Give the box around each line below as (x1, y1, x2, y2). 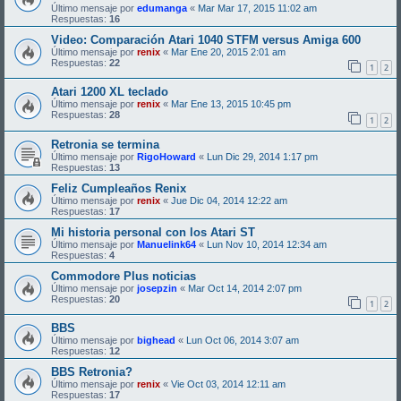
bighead (137, 335, 175, 346)
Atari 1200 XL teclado (51, 85, 168, 99)
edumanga (137, 2, 187, 13)
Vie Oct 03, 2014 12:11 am (171, 379, 286, 390)
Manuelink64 (137, 238, 196, 250)
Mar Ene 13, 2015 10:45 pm (171, 98, 291, 110)
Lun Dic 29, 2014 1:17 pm (207, 150, 318, 162)
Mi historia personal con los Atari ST (51, 225, 255, 239)
